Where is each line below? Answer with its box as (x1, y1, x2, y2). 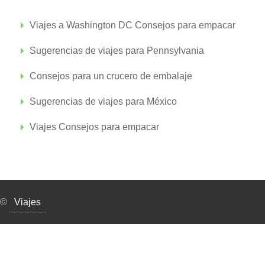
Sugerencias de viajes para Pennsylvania (30, 46, 204, 56)
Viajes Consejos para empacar (30, 122, 159, 132)
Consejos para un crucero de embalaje (30, 71, 192, 81)
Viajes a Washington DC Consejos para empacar (30, 20, 235, 30)
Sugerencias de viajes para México (30, 96, 177, 106)
